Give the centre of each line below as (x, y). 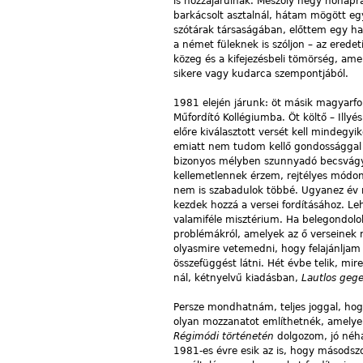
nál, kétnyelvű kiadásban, (237, 278)
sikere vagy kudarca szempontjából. (261, 73)
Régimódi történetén (225, 336)
